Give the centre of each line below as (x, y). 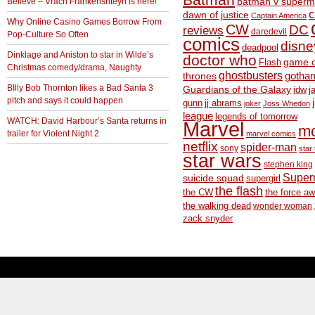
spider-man (269, 147)
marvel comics (271, 134)
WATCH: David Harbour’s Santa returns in (87, 121)
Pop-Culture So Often (48, 34)
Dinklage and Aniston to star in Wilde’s (80, 55)
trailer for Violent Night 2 (53, 134)
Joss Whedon (287, 103)
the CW (198, 192)
